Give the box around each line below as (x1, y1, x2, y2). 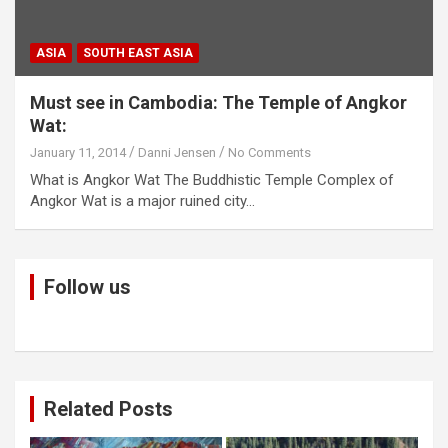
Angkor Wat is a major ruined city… (30, 192, 255, 211)
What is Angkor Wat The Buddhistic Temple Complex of (30, 171, 394, 190)
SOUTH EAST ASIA (83, 46, 193, 61)
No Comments (228, 145, 311, 161)
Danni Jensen (138, 145, 216, 161)
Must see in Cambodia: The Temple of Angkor (30, 92, 407, 114)
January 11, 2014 (30, 145, 126, 161)
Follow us (44, 275, 131, 300)
